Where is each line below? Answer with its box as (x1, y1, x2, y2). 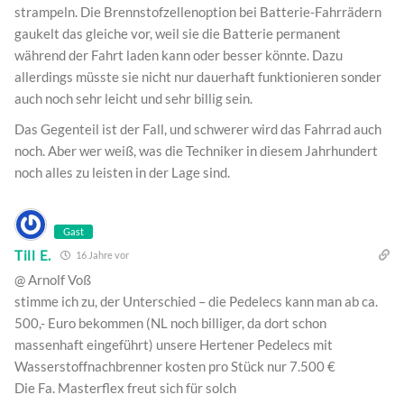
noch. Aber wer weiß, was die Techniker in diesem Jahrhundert (14, 142, 378, 160)
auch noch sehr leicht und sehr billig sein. (14, 90, 252, 107)
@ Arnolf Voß (14, 271, 91, 289)
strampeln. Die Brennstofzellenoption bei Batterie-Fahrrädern (14, 4, 381, 21)
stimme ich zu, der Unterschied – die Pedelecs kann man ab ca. (14, 293, 378, 310)
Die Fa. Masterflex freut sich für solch (14, 380, 236, 397)
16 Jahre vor (73, 249, 129, 262)
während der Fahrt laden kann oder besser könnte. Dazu (14, 47, 343, 64)
